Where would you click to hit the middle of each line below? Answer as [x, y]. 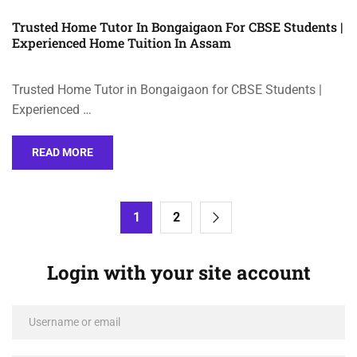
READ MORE [63, 152]
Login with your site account [178, 272]
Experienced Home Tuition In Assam [122, 42]
